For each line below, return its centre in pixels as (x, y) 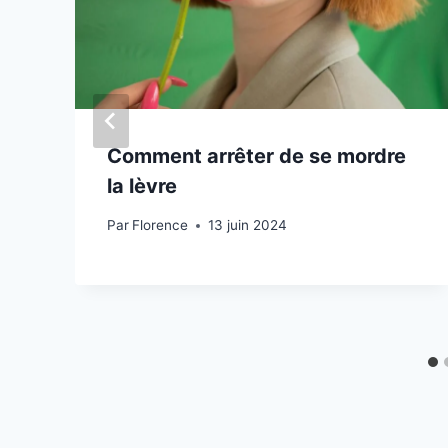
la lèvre (142, 186)
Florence (160, 225)
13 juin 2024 (248, 225)
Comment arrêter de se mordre (256, 156)
